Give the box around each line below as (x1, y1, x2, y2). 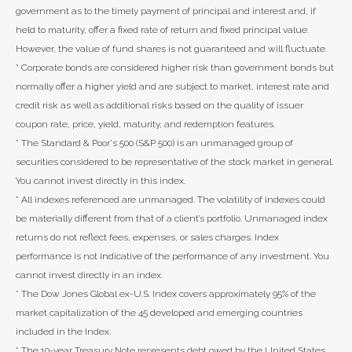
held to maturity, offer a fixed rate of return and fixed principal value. (16, 24, 311, 36)
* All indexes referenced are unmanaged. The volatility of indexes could (16, 194, 325, 206)
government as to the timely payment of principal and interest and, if (16, 5, 316, 17)
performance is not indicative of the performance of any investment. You (16, 251, 329, 262)
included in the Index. (16, 326, 111, 338)
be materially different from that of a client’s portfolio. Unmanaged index (16, 213, 328, 225)
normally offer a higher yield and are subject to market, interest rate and (16, 81, 329, 93)
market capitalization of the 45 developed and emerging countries (16, 307, 302, 319)
